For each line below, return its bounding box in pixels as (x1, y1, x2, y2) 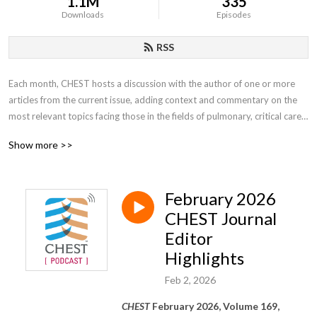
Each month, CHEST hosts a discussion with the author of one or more (8, 78, 295, 89)
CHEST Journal (165, 208, 277, 229)
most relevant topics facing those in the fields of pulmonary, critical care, (8, 110, 304, 122)
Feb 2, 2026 (165, 273, 216, 286)
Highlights (165, 248, 244, 268)
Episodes (217, 9, 252, 20)
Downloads (62, 9, 105, 20)
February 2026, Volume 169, (150, 299, 279, 312)
